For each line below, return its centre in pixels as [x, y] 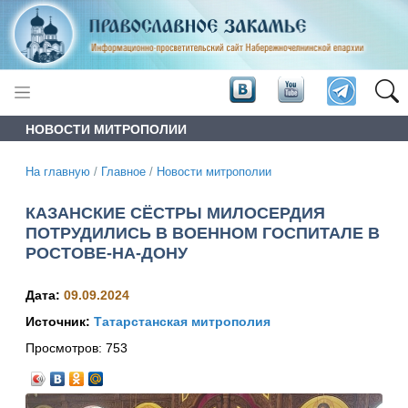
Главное [123, 172]
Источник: [60, 322]
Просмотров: [66, 348]
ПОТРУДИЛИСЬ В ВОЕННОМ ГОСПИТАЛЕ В [203, 233]
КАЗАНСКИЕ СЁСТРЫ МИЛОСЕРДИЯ [175, 213]
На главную [58, 172]
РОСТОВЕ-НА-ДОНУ [107, 253]
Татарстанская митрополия [182, 322]
